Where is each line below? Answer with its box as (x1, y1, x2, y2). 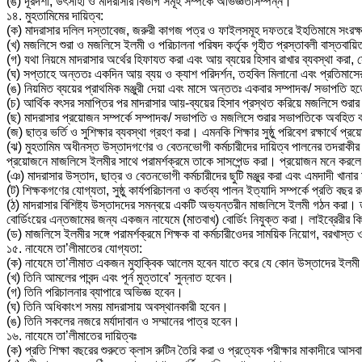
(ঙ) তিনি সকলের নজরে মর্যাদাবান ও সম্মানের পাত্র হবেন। (6, 314, 240, 328)
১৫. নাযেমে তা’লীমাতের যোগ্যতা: (6, 241, 142, 255)
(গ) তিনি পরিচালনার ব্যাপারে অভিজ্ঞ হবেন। (6, 284, 183, 299)
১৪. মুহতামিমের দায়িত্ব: (6, 8, 103, 23)
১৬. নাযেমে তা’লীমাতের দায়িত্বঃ (6, 328, 137, 343)
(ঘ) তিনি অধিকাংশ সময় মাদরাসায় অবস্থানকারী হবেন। (6, 299, 229, 314)
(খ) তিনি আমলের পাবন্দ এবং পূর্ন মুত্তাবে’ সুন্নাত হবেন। (6, 270, 234, 284)
